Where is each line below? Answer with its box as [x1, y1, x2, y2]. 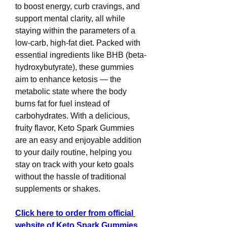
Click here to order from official [15, 209, 133, 217]
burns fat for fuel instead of [15, 99, 109, 108]
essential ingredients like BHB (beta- [15, 51, 146, 59]
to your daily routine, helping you [15, 148, 132, 157]
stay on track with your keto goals [15, 160, 134, 169]
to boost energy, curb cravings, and [15, 2, 140, 11]
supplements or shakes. [15, 184, 100, 193]
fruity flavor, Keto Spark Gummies [15, 124, 134, 132]
